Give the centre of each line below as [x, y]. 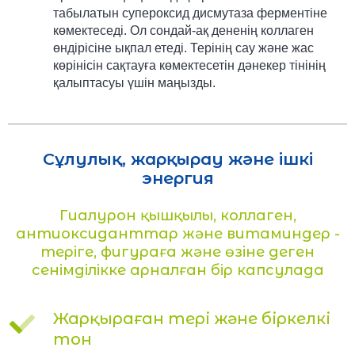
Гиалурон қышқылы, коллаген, [177, 215]
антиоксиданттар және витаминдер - [177, 233]
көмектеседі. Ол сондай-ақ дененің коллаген [183, 30]
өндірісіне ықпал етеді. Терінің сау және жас [183, 48]
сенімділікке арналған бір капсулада [177, 270]
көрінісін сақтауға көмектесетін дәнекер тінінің [189, 65]
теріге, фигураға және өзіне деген [177, 252]
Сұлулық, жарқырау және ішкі [177, 158]
